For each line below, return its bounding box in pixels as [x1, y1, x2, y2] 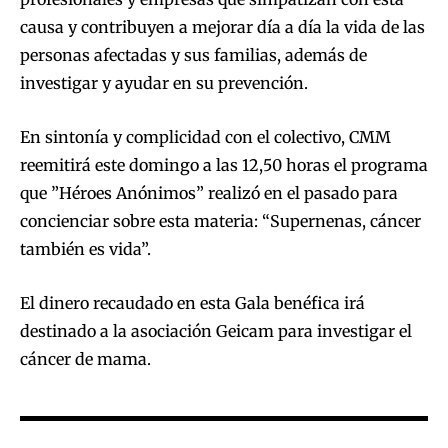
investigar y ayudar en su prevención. [20, 73, 308, 94]
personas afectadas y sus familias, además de [20, 45, 367, 66]
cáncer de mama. [20, 349, 151, 370]
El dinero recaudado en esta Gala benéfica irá [20, 293, 365, 314]
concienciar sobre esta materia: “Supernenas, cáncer [20, 211, 421, 232]
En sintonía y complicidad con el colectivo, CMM [20, 127, 391, 148]
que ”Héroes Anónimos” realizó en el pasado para [20, 183, 398, 204]
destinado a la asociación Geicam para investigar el [20, 321, 412, 342]
